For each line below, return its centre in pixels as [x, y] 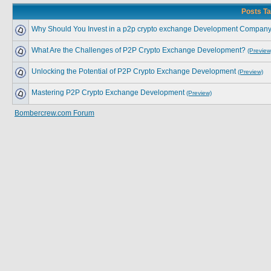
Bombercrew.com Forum [54, 113]
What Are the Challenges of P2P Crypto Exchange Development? [139, 50]
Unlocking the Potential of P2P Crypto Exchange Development [134, 71]
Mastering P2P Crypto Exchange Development [108, 93]
